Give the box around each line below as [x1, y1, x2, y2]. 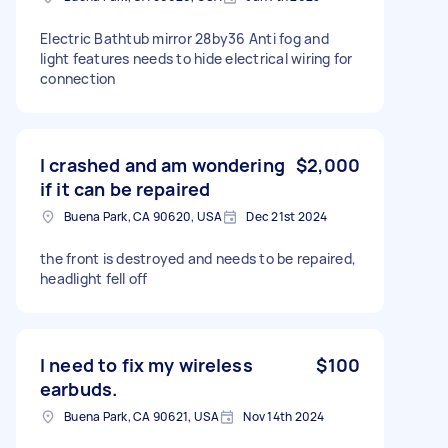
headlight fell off [40, 268, 148, 288]
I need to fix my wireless [40, 352, 253, 377]
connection [40, 68, 116, 88]
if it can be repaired [40, 176, 211, 201]
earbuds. [40, 376, 118, 401]
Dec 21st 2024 [246, 207, 328, 225]
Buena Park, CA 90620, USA [64, 207, 223, 225]
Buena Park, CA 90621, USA [64, 407, 220, 425]
